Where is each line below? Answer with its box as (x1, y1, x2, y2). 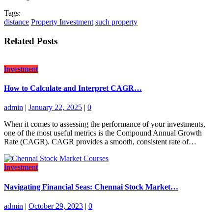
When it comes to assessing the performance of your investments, (4, 120, 205, 129)
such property (95, 18, 137, 27)
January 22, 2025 (28, 103, 82, 112)
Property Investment (31, 18, 93, 27)
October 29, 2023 (28, 201, 83, 210)
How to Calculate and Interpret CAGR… (4, 84, 142, 93)
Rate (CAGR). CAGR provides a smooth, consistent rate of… (4, 137, 196, 146)
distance (4, 18, 29, 27)
